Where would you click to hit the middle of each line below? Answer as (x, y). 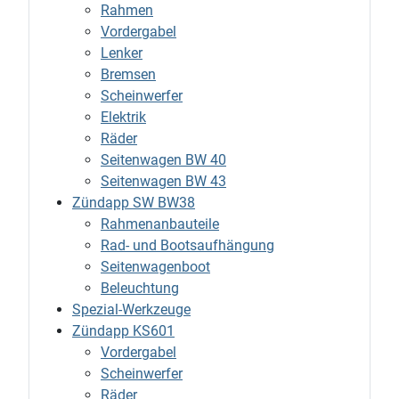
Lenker (122, 53)
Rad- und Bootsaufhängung (187, 246)
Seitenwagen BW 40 (163, 160)
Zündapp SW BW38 (134, 203)
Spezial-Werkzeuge (131, 310)
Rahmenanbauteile (160, 224)
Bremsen (128, 75)
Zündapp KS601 (123, 331)
